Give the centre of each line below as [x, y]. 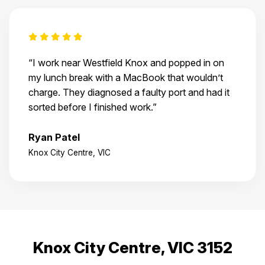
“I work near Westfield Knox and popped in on [126, 63]
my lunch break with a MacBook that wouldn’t [126, 78]
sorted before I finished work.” [93, 107]
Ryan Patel [54, 138]
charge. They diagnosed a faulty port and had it [129, 93]
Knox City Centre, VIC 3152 [132, 248]
